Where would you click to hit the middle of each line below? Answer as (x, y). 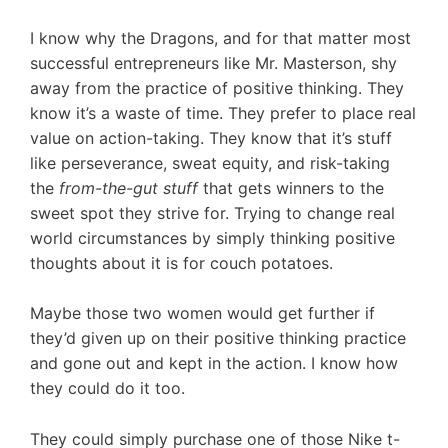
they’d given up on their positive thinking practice (218, 338)
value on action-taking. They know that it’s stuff (211, 137)
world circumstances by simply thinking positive (212, 237)
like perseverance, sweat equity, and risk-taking (210, 162)
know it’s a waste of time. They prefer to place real (223, 112)
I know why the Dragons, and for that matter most (220, 37)
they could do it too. (107, 388)
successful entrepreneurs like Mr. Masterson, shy (213, 62)
